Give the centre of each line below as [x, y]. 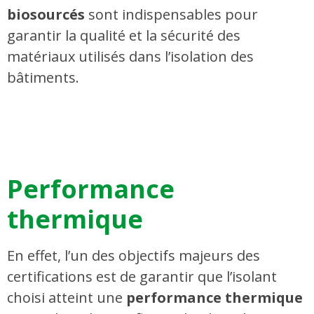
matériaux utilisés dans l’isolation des [130, 56]
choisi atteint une [67, 298]
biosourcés [46, 14]
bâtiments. [43, 77]
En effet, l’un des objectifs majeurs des [134, 256]
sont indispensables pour [171, 14]
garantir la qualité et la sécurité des [124, 35]
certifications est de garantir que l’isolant [142, 277]
